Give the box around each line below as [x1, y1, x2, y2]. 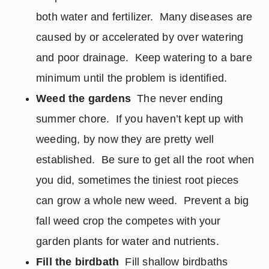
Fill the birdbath [36, 256, 119, 268]
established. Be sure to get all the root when [36, 154, 255, 166]
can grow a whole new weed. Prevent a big [36, 195, 249, 207]
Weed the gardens [36, 92, 131, 104]
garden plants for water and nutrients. [36, 235, 219, 247]
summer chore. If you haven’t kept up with [36, 113, 244, 125]
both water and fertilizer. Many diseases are [36, 11, 253, 23]
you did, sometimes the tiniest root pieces [36, 174, 239, 186]
